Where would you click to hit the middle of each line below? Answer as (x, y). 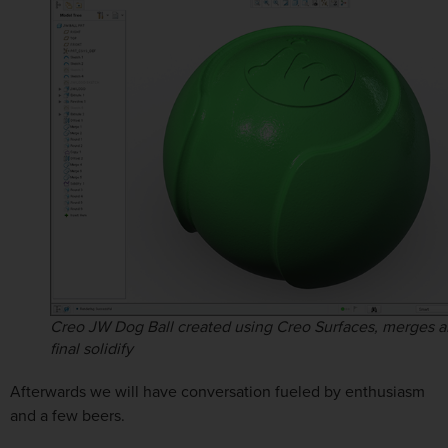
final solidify (91, 349)
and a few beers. (67, 416)
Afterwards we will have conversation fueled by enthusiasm (217, 392)
